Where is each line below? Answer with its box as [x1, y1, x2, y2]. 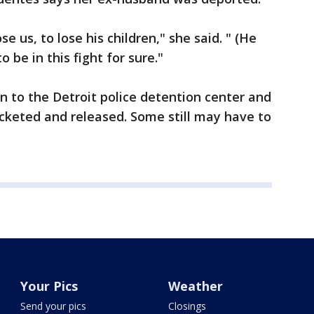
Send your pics [20, 299, 87, 313]
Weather [168, 278, 223, 294]
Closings [168, 299, 206, 313]
